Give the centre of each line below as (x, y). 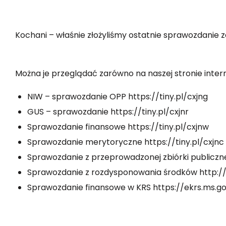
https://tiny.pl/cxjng (168, 97)
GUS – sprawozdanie (69, 112)
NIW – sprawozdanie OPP (78, 97)
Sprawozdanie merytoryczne (85, 142)
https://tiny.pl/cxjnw (168, 127)
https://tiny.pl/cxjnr (150, 112)
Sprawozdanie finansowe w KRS (90, 188)
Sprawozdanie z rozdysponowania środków (113, 173)
